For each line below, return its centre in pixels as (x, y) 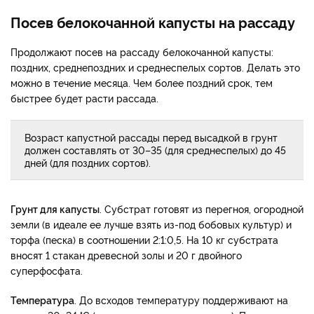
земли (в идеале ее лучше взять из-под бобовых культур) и (151, 224)
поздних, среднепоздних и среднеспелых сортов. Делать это (155, 67)
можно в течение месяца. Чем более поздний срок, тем (142, 82)
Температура (42, 299)
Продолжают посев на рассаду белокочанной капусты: (142, 51)
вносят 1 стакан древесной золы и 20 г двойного (126, 254)
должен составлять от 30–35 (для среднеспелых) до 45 (155, 149)
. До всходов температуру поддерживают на (181, 299)
